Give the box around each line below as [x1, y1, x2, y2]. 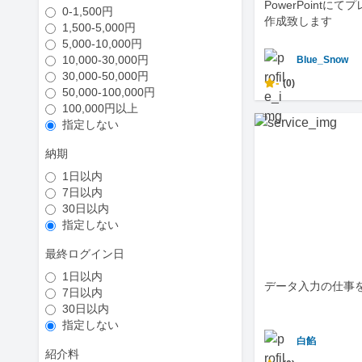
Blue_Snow [297, 54, 349, 65]
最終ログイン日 [45, 247, 124, 260]
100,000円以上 [62, 102, 138, 115]
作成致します [264, 15, 333, 27]
